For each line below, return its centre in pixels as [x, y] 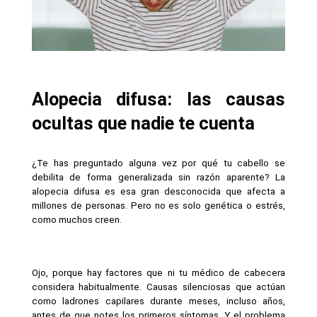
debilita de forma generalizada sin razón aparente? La [158, 177]
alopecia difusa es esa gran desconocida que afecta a [158, 191]
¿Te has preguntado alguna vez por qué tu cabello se [158, 163]
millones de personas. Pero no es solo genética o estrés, [158, 205]
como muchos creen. [76, 219]
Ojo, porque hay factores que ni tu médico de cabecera [158, 272]
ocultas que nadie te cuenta [143, 123]
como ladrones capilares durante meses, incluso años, [158, 301]
